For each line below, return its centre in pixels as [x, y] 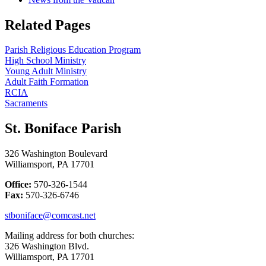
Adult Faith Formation [47, 82]
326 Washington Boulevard [56, 154]
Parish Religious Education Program [73, 50]
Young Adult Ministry [46, 71]
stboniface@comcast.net [50, 216]
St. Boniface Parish [63, 129]
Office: [18, 185]
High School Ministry [45, 61]
